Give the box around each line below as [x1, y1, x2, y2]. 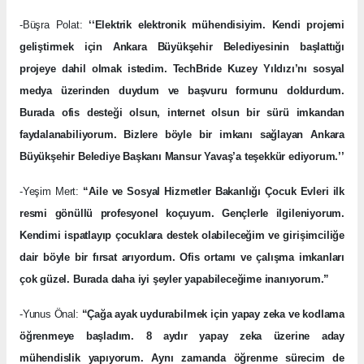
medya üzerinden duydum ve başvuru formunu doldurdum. [19, 84, 344, 97]
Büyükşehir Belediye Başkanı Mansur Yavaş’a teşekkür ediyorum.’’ [19, 149, 344, 162]
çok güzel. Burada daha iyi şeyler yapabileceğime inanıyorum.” [19, 272, 330, 285]
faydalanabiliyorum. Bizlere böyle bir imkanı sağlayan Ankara [19, 128, 344, 141]
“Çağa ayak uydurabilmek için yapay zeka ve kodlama [81, 307, 344, 320]
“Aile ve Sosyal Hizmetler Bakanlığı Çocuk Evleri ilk [83, 184, 344, 197]
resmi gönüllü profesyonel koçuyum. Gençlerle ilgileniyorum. [19, 206, 344, 219]
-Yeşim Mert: [19, 184, 84, 197]
